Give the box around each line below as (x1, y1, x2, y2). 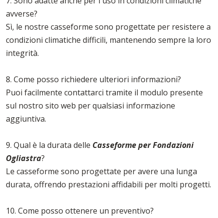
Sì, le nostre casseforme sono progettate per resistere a (6, 21, 211, 33)
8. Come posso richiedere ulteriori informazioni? (6, 74, 181, 85)
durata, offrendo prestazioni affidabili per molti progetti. (6, 179, 211, 190)
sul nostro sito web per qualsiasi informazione (6, 100, 175, 111)
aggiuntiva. (6, 113, 46, 125)
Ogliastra (6, 153, 41, 164)
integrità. (6, 48, 39, 59)
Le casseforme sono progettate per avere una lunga (6, 166, 197, 177)
